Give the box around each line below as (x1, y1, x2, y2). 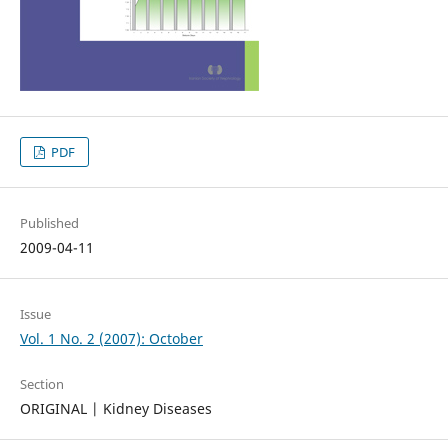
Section (19, 375, 64, 394)
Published (19, 214, 79, 233)
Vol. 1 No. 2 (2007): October (19, 329, 203, 349)
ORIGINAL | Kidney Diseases (19, 399, 212, 419)
